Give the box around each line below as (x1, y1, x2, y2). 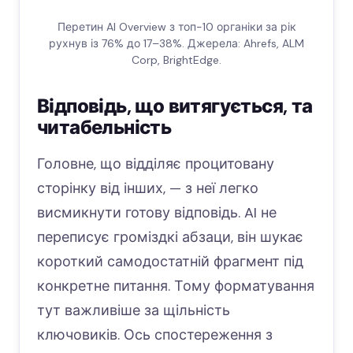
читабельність (37, 115, 172, 140)
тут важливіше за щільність (37, 301, 230, 321)
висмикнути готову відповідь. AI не (37, 203, 277, 223)
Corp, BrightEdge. (132, 53, 221, 68)
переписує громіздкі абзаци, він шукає (37, 228, 303, 247)
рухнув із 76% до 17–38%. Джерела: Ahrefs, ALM (49, 36, 304, 51)
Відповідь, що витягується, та (37, 94, 313, 119)
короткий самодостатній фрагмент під (37, 252, 303, 272)
